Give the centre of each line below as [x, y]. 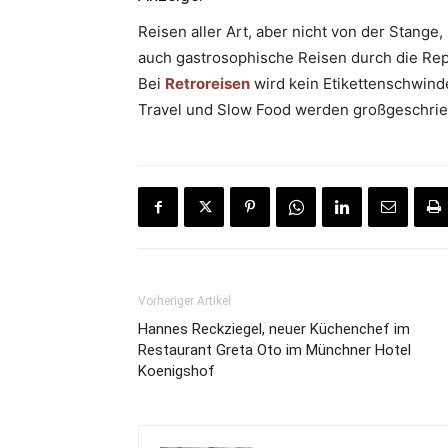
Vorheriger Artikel [184, 301]
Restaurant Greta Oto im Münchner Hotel [274, 350]
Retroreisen [207, 83]
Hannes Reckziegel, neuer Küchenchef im [274, 329]
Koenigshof [176, 371]
